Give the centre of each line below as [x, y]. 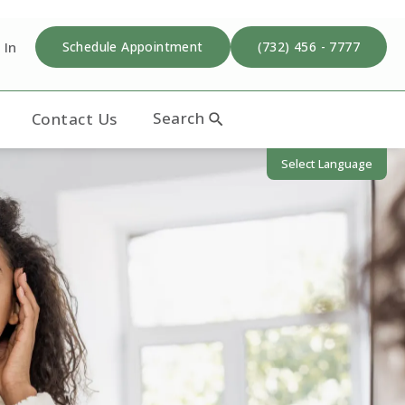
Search [179, 118]
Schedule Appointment [132, 47]
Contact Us [74, 119]
